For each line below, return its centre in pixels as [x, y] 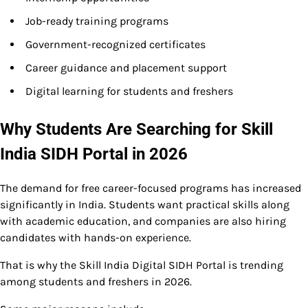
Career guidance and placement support [126, 68]
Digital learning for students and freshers [129, 91]
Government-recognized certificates [115, 45]
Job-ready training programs [97, 21]
